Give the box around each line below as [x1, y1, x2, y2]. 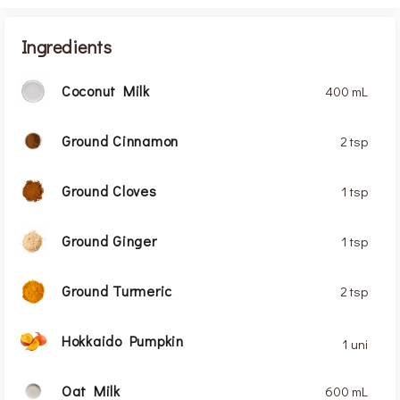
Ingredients [21, 34, 112, 58]
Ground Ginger [61, 231, 157, 251]
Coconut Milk [61, 81, 150, 101]
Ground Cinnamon [61, 131, 179, 151]
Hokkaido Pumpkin [61, 331, 184, 351]
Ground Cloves [61, 181, 157, 201]
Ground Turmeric [61, 281, 173, 301]
